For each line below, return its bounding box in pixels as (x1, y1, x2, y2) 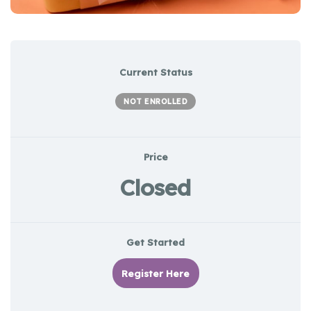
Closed (120, 173, 191, 201)
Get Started (126, 235, 185, 248)
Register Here (121, 267, 190, 279)
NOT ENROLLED (124, 96, 187, 107)
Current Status (119, 65, 192, 78)
